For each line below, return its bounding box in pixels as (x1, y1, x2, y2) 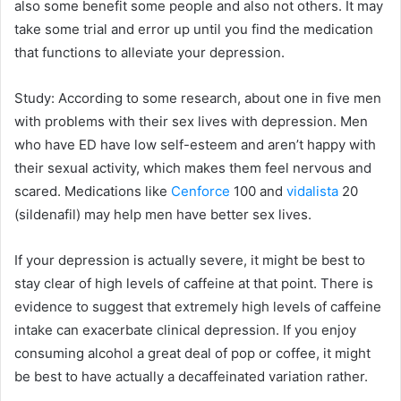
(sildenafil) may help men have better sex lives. (14, 205, 311, 223)
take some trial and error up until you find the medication (14, 20, 373, 38)
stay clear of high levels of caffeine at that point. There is (14, 274, 373, 292)
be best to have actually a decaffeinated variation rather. (14, 367, 368, 385)
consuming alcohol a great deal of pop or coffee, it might (14, 344, 371, 362)
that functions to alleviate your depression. (14, 43, 285, 61)
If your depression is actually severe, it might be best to (14, 251, 365, 269)
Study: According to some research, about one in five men (14, 89, 381, 107)
